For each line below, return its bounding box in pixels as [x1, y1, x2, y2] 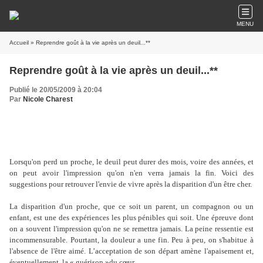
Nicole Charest [23, 95, 73, 103]
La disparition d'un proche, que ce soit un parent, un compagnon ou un [9, 202, 254, 211]
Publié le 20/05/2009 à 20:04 [9, 86, 102, 94]
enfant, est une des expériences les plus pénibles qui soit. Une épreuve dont [9, 213, 254, 222]
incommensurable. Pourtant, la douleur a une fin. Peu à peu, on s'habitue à [9, 235, 254, 244]
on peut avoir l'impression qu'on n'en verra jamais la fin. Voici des [9, 168, 254, 177]
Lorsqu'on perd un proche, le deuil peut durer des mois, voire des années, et [9, 157, 254, 166]
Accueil [9, 39, 29, 46]
